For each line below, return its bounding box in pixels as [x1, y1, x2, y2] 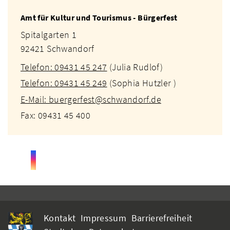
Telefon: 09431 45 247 [21, 61, 107, 73]
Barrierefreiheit [131, 212, 193, 224]
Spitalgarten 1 [21, 28, 77, 41]
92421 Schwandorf [21, 42, 94, 54]
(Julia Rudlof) [107, 61, 163, 73]
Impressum [80, 212, 127, 224]
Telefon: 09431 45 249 [21, 77, 107, 89]
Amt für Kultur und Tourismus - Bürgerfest [21, 12, 178, 23]
